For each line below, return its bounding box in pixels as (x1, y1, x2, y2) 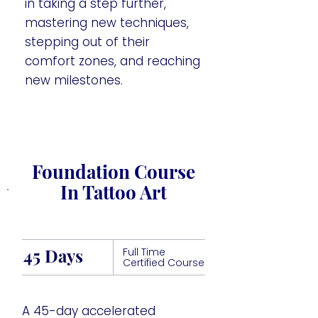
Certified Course (123, 256, 204, 270)
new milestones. (25, 72, 123, 89)
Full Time (123, 245, 165, 259)
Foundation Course (32, 159, 195, 184)
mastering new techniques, (25, 14, 189, 31)
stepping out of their (25, 33, 150, 50)
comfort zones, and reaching (25, 53, 200, 70)
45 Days (23, 244, 83, 267)
